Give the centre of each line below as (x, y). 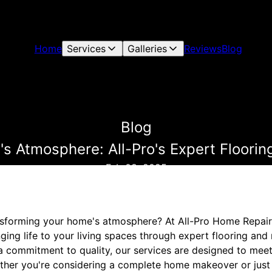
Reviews (202, 49)
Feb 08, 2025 (136, 168)
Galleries (147, 49)
